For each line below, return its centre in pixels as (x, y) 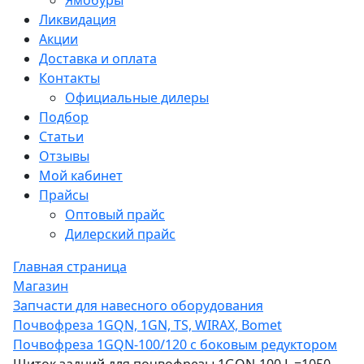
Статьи (61, 136)
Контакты (69, 78)
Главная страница (70, 266)
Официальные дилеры (137, 97)
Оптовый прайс (115, 214)
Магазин (41, 286)
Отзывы (64, 156)
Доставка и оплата (98, 58)
